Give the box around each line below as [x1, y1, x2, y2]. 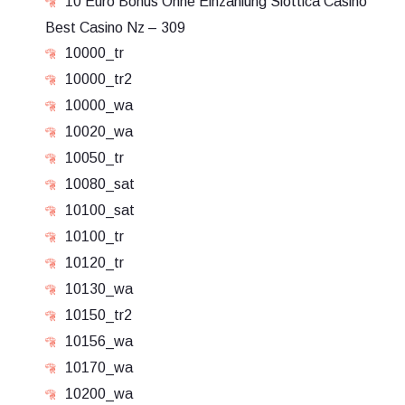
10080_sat [65, 176, 135, 192]
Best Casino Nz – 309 [45, 20, 185, 35]
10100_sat [65, 202, 135, 218]
